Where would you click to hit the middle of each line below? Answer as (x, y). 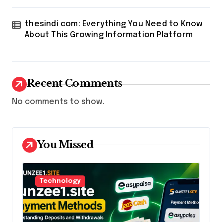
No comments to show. (58, 102)
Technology (60, 181)
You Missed (65, 144)
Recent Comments (75, 83)
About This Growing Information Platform (109, 35)
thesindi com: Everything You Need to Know (114, 24)
